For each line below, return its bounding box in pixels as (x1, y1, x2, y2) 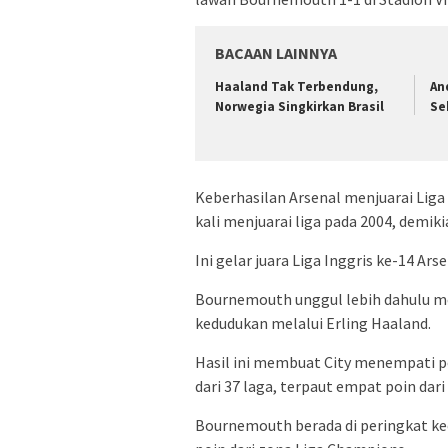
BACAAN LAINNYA (215, 42, 337, 63)
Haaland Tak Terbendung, (215, 77, 378, 95)
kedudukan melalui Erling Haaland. (195, 313, 431, 334)
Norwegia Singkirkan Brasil (215, 97, 384, 115)
